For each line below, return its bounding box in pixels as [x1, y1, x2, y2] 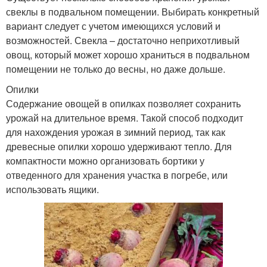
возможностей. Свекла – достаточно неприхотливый [6, 33, 240, 47]
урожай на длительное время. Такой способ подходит [6, 110, 243, 125]
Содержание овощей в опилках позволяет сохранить [6, 96, 241, 110]
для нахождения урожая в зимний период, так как [6, 125, 225, 139]
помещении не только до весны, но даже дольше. [6, 61, 225, 76]
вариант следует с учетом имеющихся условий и [6, 18, 221, 33]
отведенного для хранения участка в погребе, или [6, 167, 228, 182]
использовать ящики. [6, 182, 99, 196]
